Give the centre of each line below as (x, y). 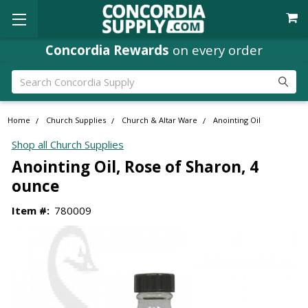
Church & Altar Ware (160, 120)
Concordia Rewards (107, 49)
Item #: (30, 210)
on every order (216, 49)
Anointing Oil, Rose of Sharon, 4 (135, 166)
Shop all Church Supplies (67, 145)
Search (27, 77)
